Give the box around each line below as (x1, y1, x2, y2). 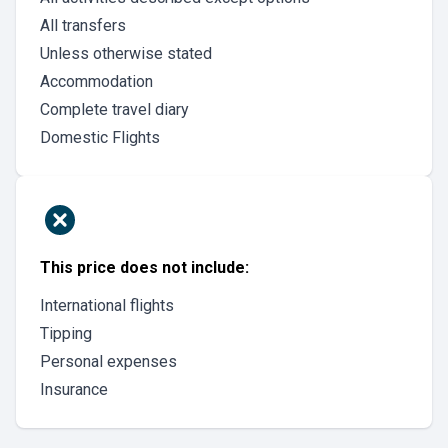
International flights (40, 296, 174, 315)
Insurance (40, 380, 108, 399)
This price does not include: (40, 258, 249, 277)
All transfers (40, 16, 126, 35)
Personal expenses (40, 352, 177, 371)
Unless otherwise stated (40, 44, 212, 63)
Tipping (40, 324, 92, 343)
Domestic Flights (40, 128, 160, 147)
